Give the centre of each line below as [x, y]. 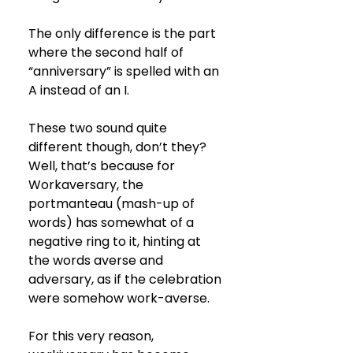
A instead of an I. [80, 91]
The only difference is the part [124, 34]
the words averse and [97, 261]
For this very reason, [93, 336]
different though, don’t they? [119, 147]
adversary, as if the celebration [126, 280]
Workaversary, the [87, 185]
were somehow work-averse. [121, 299]
